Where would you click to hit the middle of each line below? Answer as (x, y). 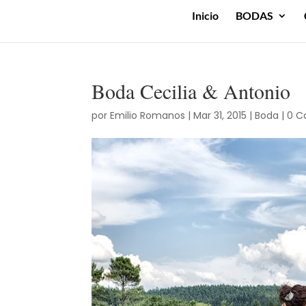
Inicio (205, 15)
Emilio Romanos (148, 115)
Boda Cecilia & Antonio (191, 91)
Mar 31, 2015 (220, 115)
